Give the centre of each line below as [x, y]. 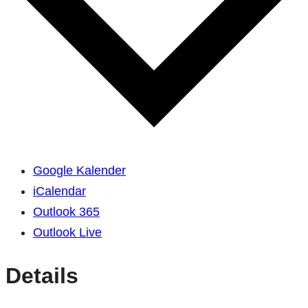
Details [42, 275]
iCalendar [59, 191]
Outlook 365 [66, 212]
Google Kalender [79, 171]
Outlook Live [67, 233]
